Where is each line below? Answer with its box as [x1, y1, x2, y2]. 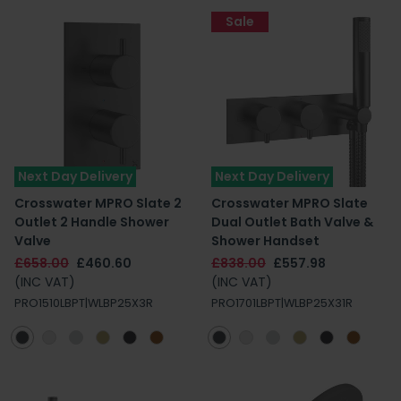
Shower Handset [211, 232, 320, 250]
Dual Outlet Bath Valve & [211, 213, 373, 231]
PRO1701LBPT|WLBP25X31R [211, 295, 353, 311]
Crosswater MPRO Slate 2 [14, 194, 182, 212]
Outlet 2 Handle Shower [14, 213, 169, 231]
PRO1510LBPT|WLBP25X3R [14, 295, 153, 311]
